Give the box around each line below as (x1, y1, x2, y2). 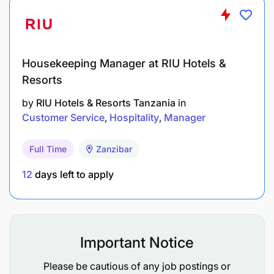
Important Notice (80, 233, 194, 251)
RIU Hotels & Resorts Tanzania (36, 96, 176, 109)
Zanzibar (96, 143, 132, 154)
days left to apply (32, 168, 114, 180)
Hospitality (109, 111, 159, 124)
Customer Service (22, 111, 105, 124)
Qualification (20, 15, 79, 27)
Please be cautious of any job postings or (43, 259, 231, 272)
